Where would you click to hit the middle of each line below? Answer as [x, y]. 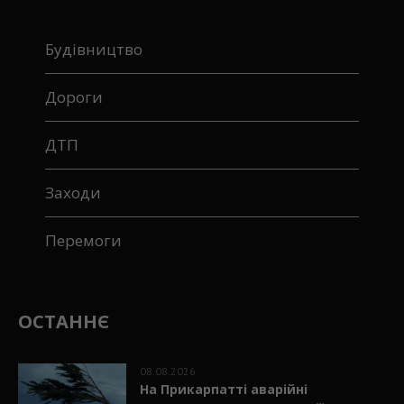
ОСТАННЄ [64, 321]
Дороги [74, 97]
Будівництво [94, 49]
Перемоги [84, 240]
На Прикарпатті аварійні [224, 389]
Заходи [73, 193]
